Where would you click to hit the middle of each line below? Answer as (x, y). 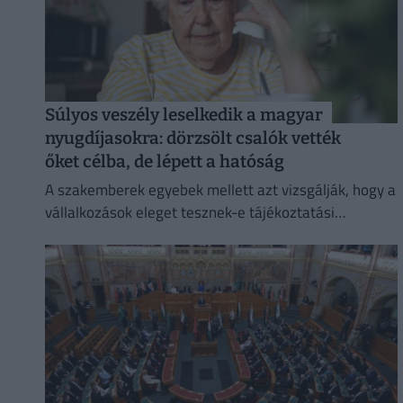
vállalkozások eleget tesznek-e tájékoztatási (189, 213)
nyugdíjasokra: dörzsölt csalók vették (193, 138)
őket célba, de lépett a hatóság (164, 161)
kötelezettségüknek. (111, 235)
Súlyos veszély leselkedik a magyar (184, 114)
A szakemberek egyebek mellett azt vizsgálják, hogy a (220, 190)
